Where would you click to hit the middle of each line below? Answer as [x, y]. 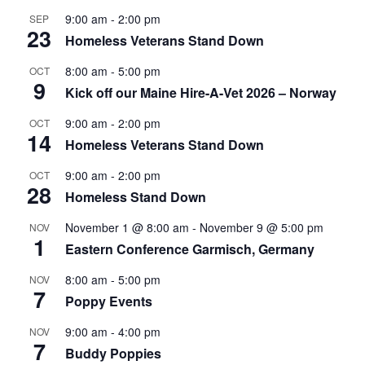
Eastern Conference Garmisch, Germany [190, 249]
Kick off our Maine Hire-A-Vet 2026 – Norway [201, 93]
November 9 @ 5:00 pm [262, 228]
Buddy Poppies [113, 354]
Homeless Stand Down [136, 197]
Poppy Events [109, 301]
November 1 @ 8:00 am [127, 228]
